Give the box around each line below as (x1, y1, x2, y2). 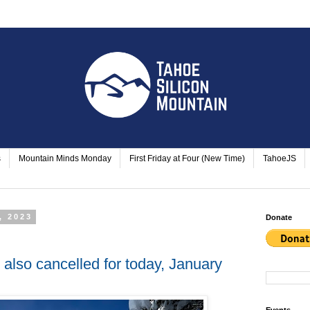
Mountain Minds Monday (19, 154, 111, 164)
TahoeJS (263, 154, 296, 164)
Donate (266, 212, 292, 221)
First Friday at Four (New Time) (129, 154, 245, 164)
